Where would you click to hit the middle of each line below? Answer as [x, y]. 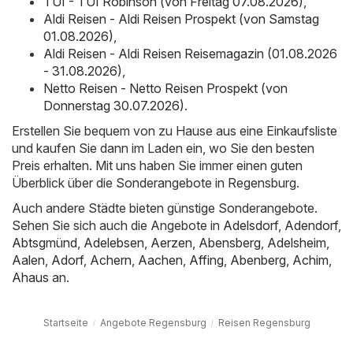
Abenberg [258, 260]
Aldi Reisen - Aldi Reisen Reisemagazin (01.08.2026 [190, 53]
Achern [111, 260]
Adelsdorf [251, 225]
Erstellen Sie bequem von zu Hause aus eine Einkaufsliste [175, 130]
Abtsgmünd [45, 242]
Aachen [160, 260]
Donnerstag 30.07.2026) [114, 105]
